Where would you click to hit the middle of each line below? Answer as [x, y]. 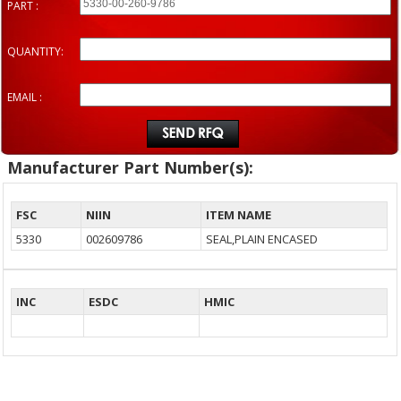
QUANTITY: [35, 52]
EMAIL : [25, 98]
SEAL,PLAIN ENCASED [262, 239]
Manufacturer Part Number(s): [130, 168]
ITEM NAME [239, 215]
